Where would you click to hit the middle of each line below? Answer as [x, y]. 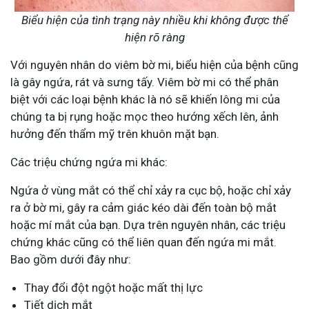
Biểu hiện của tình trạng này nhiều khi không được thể [154, 20]
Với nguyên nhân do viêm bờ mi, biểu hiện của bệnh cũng [154, 65]
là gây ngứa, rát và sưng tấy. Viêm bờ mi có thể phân [144, 82]
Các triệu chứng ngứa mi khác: [89, 162]
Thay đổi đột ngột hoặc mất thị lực [113, 288]
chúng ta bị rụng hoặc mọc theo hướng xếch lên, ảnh [144, 117]
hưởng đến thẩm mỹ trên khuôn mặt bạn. [115, 134]
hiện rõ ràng [154, 38]
